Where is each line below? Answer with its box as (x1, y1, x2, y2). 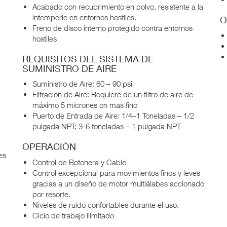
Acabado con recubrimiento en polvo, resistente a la (32, 2, 203, 11)
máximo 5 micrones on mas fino (32, 100, 137, 110)
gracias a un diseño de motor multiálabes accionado (32, 178, 204, 188)
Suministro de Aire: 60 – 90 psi (32, 79, 132, 89)
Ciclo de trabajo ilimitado (32, 210, 114, 220)
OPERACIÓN (22, 141, 76, 153)
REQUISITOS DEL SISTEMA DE (22, 53, 154, 64)
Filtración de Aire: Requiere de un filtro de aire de (32, 90, 193, 99)
